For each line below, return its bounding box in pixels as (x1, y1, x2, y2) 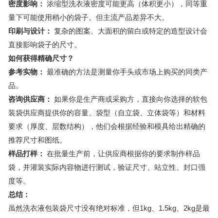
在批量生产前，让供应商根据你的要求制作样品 (45, 149, 200, 158)
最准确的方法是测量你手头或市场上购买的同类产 (45, 68, 207, 76)
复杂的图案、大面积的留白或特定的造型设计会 (52, 27, 207, 35)
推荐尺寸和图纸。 (8, 136, 67, 144)
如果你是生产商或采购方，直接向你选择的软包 (52, 95, 207, 103)
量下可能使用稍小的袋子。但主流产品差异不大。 (8, 13, 169, 21)
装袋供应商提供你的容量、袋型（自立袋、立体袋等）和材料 (8, 109, 205, 117)
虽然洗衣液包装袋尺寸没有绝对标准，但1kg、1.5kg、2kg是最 (8, 204, 210, 212)
